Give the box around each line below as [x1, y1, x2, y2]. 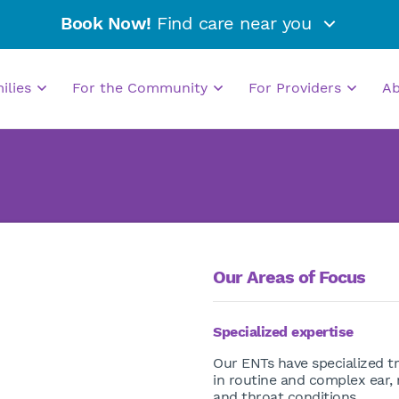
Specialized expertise [213, 323, 354, 340]
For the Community [72, 79, 212, 96]
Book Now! [61, 12, 151, 35]
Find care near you [151, 12, 317, 35]
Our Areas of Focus [213, 266, 365, 288]
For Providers [248, 79, 346, 96]
